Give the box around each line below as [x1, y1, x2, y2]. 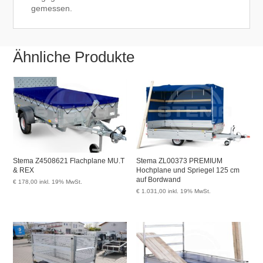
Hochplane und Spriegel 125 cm [136, 166, 240, 175]
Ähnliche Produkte [13, 48, 135, 66]
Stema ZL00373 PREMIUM [136, 157, 223, 166]
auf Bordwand [136, 176, 181, 184]
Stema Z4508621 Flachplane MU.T [13, 157, 125, 166]
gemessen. [31, 4, 73, 14]
